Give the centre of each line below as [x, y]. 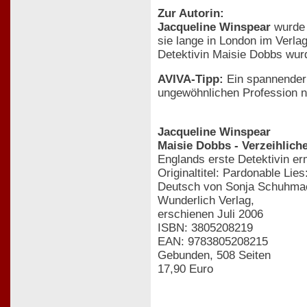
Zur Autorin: [191, 13]
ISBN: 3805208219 [205, 228]
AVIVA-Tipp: [191, 79]
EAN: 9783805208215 [213, 241]
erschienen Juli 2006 [210, 214]
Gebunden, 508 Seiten [214, 255]
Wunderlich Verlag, [206, 200]
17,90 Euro [185, 269]
